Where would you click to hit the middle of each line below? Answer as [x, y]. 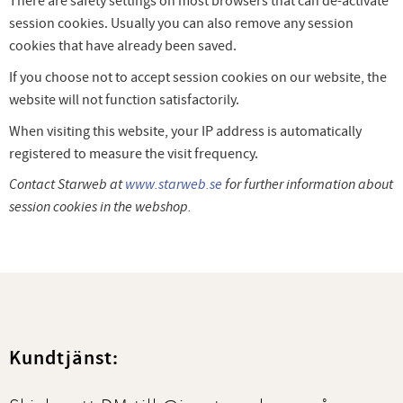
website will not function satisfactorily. [124, 99]
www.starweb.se [174, 185]
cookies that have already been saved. [123, 46]
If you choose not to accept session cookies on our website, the [198, 77]
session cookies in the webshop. [100, 207]
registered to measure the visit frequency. [134, 153]
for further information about [308, 185]
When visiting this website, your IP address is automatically [185, 131]
